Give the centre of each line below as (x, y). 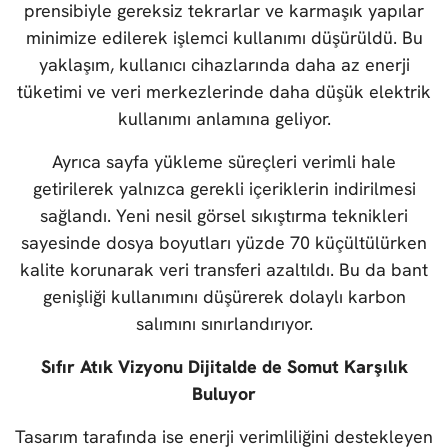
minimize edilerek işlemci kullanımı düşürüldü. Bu (224, 38)
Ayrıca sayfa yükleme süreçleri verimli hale (224, 162)
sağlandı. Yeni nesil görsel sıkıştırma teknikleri (224, 216)
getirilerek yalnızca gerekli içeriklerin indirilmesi (224, 189)
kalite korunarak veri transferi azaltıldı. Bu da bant (224, 270)
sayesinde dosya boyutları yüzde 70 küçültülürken (224, 243)
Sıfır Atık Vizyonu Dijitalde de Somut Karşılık (224, 367)
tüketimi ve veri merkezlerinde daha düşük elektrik (224, 92)
